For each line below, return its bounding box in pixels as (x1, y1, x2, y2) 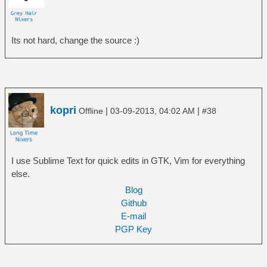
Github (120, 198, 147, 209)
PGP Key (115, 224, 152, 235)
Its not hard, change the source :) (11, 35, 139, 45)
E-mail (121, 211, 146, 222)
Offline (76, 106, 105, 116)
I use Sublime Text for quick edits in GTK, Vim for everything (11, 156, 245, 166)
